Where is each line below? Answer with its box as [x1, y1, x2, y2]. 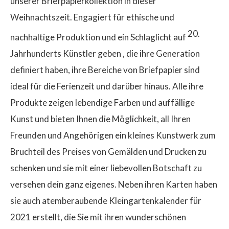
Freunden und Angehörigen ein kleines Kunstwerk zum [10, 130, 216, 141]
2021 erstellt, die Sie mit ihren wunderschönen [10, 212, 186, 223]
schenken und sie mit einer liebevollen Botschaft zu [10, 163, 202, 174]
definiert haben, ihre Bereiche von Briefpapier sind [10, 64, 200, 76]
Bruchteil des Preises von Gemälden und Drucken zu [10, 146, 207, 157]
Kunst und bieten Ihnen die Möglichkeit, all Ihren [10, 113, 191, 125]
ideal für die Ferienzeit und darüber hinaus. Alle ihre [10, 81, 203, 92]
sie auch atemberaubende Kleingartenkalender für [10, 195, 201, 207]
